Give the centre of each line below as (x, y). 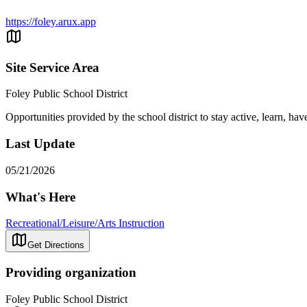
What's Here (40, 197)
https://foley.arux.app (51, 22)
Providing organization (71, 273)
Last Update (40, 144)
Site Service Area (52, 67)
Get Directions (56, 245)
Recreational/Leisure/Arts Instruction (85, 223)
